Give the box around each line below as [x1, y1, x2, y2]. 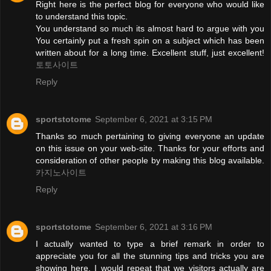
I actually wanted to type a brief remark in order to [36, 239, 264, 249]
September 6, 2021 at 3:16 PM [95, 222, 212, 232]
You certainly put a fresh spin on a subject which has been [36, 36, 264, 46]
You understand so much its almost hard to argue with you [36, 24, 264, 34]
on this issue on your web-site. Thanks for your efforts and [36, 143, 264, 154]
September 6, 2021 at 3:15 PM [95, 114, 212, 125]
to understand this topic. [36, 11, 128, 22]
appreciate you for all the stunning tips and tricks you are [36, 251, 264, 261]
